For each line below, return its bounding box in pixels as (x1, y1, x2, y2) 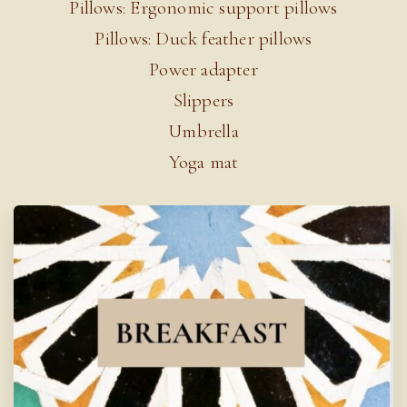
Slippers (173, 89, 234, 113)
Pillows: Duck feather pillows (94, 27, 313, 51)
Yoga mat (168, 151, 239, 174)
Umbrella (168, 120, 239, 144)
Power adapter (149, 58, 258, 82)
